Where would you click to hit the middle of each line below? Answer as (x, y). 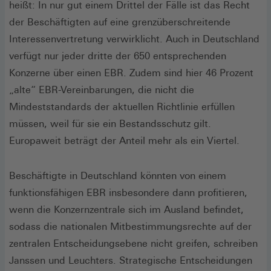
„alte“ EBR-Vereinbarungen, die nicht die (102, 90)
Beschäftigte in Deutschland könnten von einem (118, 175)
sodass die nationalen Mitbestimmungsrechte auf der (130, 226)
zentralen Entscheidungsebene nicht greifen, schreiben (133, 243)
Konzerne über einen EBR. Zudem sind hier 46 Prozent (131, 73)
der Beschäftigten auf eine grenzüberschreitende (120, 22)
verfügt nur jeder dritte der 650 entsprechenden (118, 56)
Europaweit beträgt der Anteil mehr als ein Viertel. (124, 140)
